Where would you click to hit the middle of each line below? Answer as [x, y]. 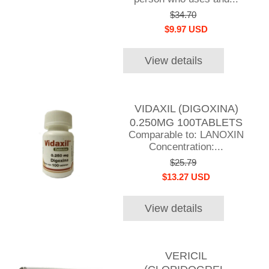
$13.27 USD [186, 177]
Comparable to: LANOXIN [186, 134]
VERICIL [186, 256]
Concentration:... [186, 147]
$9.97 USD [186, 29]
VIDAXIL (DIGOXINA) [186, 108]
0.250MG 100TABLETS [186, 122]
